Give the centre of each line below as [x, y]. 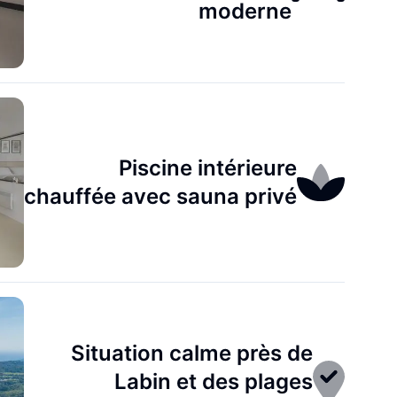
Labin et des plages [214, 381]
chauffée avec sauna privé [161, 196]
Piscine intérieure [208, 168]
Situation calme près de [192, 353]
